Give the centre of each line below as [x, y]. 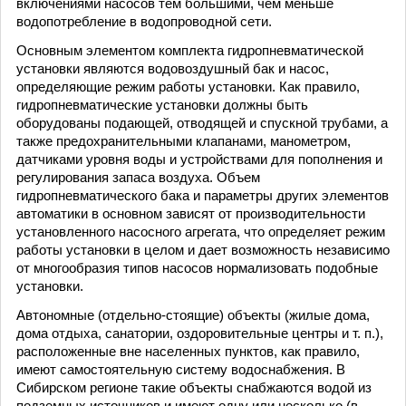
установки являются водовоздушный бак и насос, [173, 68]
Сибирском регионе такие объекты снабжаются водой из [194, 387]
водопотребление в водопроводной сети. [144, 21]
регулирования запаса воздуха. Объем [138, 177]
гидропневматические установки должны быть [162, 105]
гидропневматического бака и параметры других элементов [203, 195]
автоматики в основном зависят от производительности [191, 213]
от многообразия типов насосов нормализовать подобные [197, 268]
